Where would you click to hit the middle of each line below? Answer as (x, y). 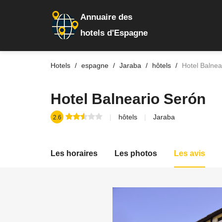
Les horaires (74, 153)
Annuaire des (106, 17)
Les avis (190, 153)
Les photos (136, 153)
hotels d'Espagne (114, 33)
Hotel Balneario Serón (128, 99)
